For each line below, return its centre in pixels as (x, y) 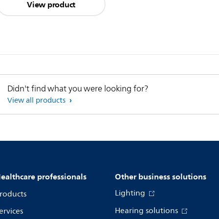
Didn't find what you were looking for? (77, 89)
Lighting (131, 193)
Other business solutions (161, 177)
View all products (37, 101)
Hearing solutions (147, 211)
